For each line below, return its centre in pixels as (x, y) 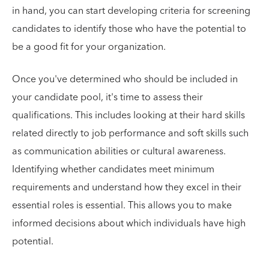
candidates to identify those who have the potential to (129, 29)
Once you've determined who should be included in (125, 79)
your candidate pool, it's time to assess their (107, 97)
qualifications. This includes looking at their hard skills (128, 115)
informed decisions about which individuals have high (129, 223)
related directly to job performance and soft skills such (130, 133)
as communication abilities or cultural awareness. (119, 151)
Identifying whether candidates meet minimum (113, 169)
